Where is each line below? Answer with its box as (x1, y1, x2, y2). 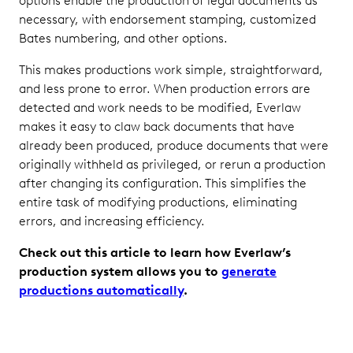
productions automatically (19, 283, 184, 298)
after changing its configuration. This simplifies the (19, 176, 307, 191)
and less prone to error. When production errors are (19, 81, 310, 96)
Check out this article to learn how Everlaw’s (19, 245, 291, 260)
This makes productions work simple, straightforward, (19, 62, 323, 77)
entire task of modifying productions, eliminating (19, 195, 297, 210)
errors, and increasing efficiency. (19, 214, 205, 229)
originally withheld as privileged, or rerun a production (19, 157, 325, 172)
